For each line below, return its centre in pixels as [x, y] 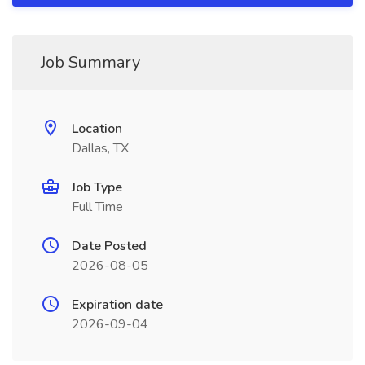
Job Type [97, 187]
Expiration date [117, 305]
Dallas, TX [100, 148]
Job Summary [90, 62]
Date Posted [109, 246]
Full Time [97, 207]
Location [97, 129]
